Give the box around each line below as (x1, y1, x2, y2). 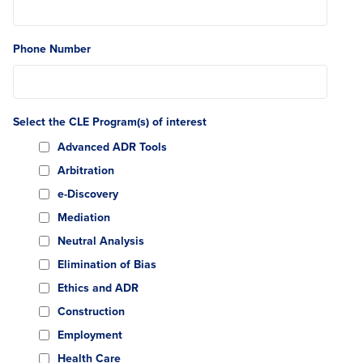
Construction (58, 303, 125, 319)
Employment (58, 327, 122, 343)
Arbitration (58, 162, 114, 178)
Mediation (58, 209, 110, 225)
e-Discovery (58, 186, 118, 202)
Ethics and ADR (58, 280, 139, 296)
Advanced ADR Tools (58, 139, 167, 155)
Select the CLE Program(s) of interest (13, 113, 207, 130)
